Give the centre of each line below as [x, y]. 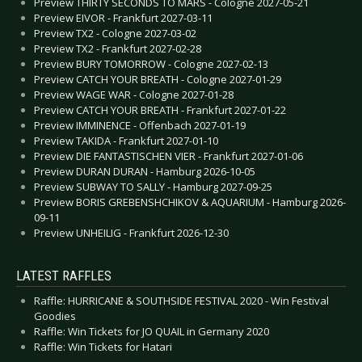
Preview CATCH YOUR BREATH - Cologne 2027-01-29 [158, 79]
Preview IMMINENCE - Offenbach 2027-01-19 [140, 125]
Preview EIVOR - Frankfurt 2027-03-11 [123, 17]
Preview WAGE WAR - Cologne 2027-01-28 [134, 94]
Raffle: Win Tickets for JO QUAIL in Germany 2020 [152, 331]
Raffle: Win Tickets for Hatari [103, 346]
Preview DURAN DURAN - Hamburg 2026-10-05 [145, 171]
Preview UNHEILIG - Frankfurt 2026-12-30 [131, 232]
